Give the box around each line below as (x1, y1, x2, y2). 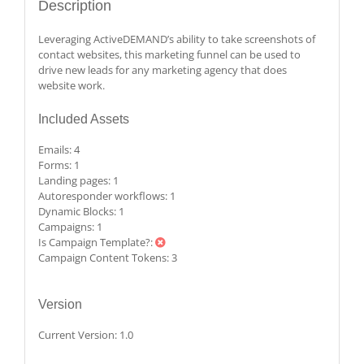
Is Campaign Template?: (37, 234, 155, 249)
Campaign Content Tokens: (37, 249, 171, 265)
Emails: (37, 141, 74, 157)
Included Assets (37, 111, 129, 126)
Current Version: (37, 327, 119, 342)
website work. (37, 77, 107, 93)
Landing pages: (37, 172, 113, 188)
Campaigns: (37, 219, 97, 234)
